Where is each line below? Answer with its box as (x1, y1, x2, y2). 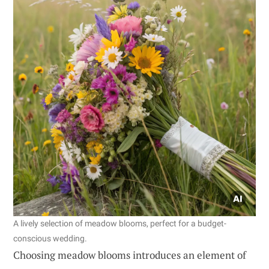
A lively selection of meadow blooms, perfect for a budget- (13, 218, 226, 228)
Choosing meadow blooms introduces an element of (13, 247, 246, 262)
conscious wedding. (13, 233, 87, 243)
